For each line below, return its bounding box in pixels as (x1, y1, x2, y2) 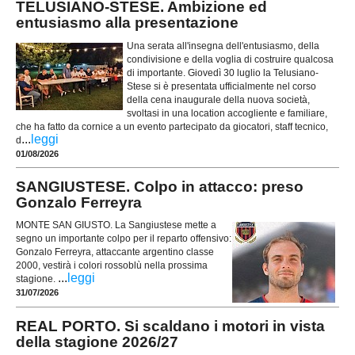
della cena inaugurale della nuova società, (127, 94, 310, 105)
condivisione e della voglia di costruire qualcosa (127, 53, 334, 65)
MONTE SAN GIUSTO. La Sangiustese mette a (16, 219, 216, 231)
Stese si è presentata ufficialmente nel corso (127, 80, 316, 92)
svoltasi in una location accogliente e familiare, (127, 107, 327, 119)
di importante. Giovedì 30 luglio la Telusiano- (127, 67, 319, 78)
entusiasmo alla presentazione (16, 14, 239, 32)
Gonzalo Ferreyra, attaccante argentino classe (16, 246, 214, 258)
